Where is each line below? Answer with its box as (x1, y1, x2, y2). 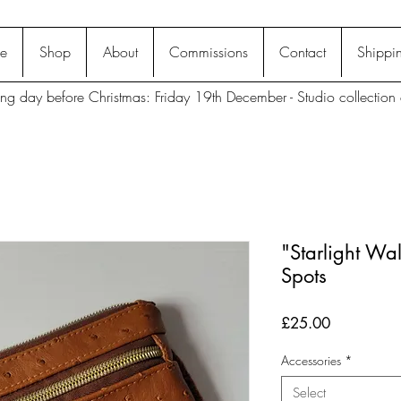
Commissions (169, 42, 248, 62)
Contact (279, 42, 326, 62)
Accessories (281, 351, 341, 369)
